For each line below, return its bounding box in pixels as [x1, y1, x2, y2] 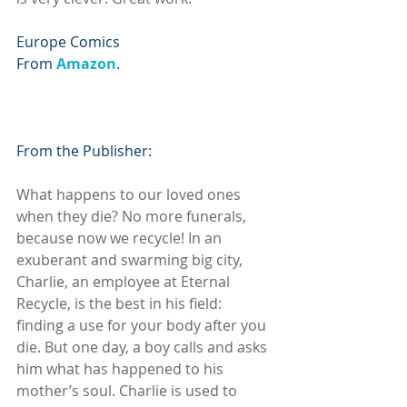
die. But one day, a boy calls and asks [16, 336, 271, 357]
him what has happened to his [16, 358, 227, 379]
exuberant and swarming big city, [16, 249, 246, 270]
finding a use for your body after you [16, 314, 270, 335]
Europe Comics [16, 31, 120, 52]
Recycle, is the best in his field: [16, 293, 225, 313]
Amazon [56, 53, 116, 74]
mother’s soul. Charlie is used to [16, 380, 241, 401]
